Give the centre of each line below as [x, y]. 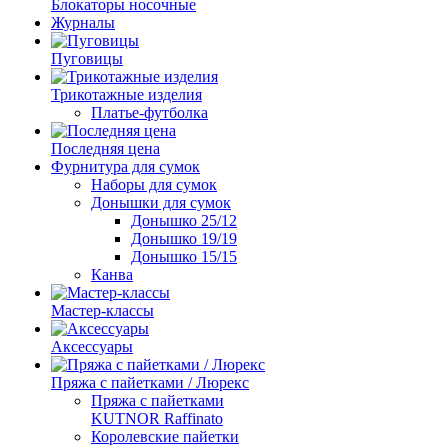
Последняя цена [105, 148]
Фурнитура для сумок [125, 166]
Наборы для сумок [154, 184]
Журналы [83, 22]
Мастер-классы [102, 310]
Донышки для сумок [161, 202]
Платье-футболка [149, 112]
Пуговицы [87, 58]
